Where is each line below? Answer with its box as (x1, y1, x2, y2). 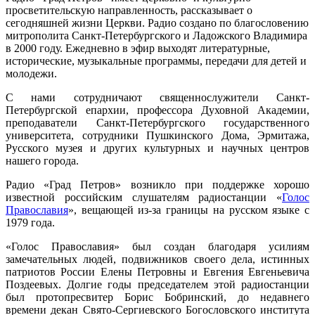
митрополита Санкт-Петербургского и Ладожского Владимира (6, 30, 307, 42)
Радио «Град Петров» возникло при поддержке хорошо (6, 179, 309, 191)
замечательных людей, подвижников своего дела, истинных (6, 253, 309, 266)
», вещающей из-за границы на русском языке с (68, 204, 309, 217)
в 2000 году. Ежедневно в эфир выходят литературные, (6, 42, 270, 55)
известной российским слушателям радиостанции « (6, 191, 282, 204)
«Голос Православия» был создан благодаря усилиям (6, 240, 309, 253)
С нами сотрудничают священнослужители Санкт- (6, 91, 309, 104)
